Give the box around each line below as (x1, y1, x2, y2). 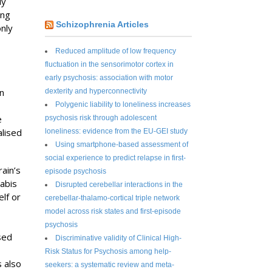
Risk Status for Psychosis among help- (45, 246, 172, 256)
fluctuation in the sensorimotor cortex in (45, 59, 174, 69)
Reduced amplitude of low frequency (55, 46, 177, 55)
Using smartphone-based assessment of (55, 140, 189, 149)
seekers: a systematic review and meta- (45, 260, 175, 269)
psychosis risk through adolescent (45, 113, 157, 122)
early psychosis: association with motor (45, 73, 174, 82)
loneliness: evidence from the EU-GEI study (45, 126, 188, 135)
